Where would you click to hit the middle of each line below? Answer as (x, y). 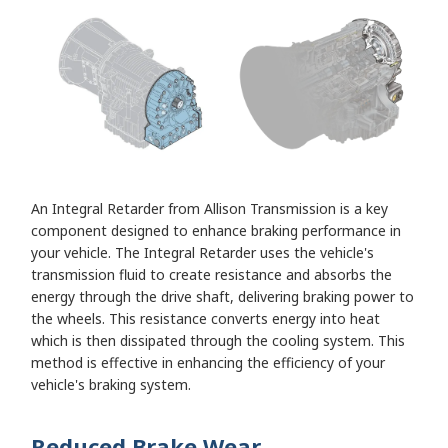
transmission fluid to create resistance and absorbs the (211, 274)
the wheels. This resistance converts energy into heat (205, 318)
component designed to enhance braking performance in (216, 230)
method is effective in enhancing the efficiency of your (208, 362)
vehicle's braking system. (113, 384)
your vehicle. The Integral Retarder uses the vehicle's (202, 252)
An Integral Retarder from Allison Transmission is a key (209, 208)
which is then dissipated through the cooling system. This (218, 340)
